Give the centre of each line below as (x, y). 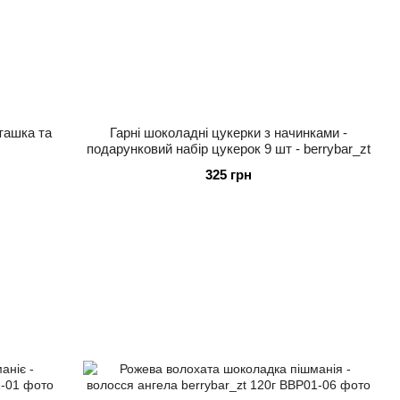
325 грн (228, 174)
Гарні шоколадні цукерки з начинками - (228, 132)
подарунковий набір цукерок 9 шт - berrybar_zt (228, 148)
